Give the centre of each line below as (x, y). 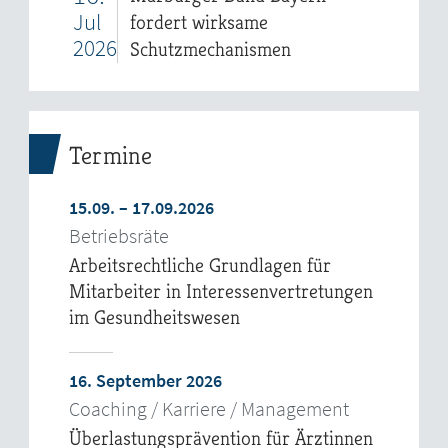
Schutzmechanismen (211, 49)
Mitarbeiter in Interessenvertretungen (221, 291)
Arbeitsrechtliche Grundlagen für (200, 265)
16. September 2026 (146, 380)
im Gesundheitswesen (155, 317)
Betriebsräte (119, 235)
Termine (110, 155)
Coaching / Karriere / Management (209, 408)
